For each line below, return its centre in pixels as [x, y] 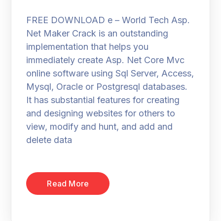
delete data [49, 140]
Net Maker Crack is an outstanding [97, 33]
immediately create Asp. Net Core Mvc [106, 60]
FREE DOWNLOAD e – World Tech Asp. [108, 20]
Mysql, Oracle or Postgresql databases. [107, 87]
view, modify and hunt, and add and [100, 127]
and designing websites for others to [101, 113]
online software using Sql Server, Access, [110, 73]
